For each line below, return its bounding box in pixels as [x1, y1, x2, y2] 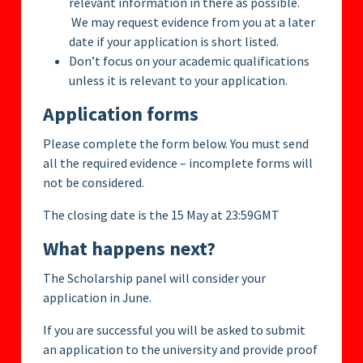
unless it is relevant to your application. [69, 72, 288, 89]
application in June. [43, 289, 152, 306]
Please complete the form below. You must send [43, 135, 309, 152]
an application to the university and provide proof [43, 341, 318, 358]
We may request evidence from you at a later [69, 14, 315, 31]
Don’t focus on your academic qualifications [69, 53, 310, 70]
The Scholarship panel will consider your [43, 270, 266, 287]
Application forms [43, 101, 199, 127]
